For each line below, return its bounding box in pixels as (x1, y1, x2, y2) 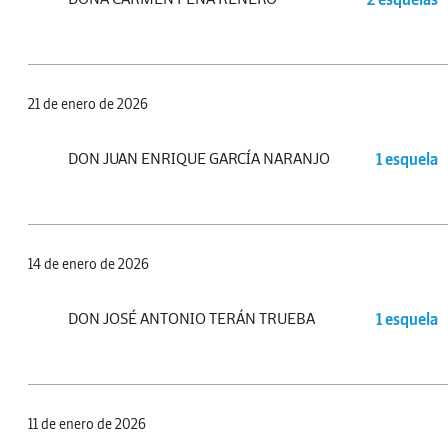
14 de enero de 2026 (28, 255, 149, 274)
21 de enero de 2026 (28, 95, 148, 114)
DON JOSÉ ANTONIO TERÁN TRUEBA (68, 308, 315, 329)
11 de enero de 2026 (28, 415, 146, 434)
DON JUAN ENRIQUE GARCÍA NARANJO (68, 148, 330, 169)
